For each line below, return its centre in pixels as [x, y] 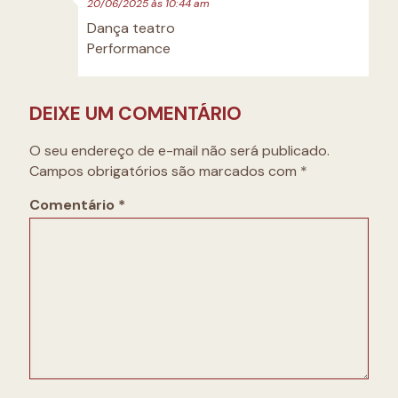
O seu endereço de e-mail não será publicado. [179, 150]
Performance [129, 48]
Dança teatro [131, 28]
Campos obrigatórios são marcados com [165, 171]
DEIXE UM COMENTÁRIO [135, 113]
